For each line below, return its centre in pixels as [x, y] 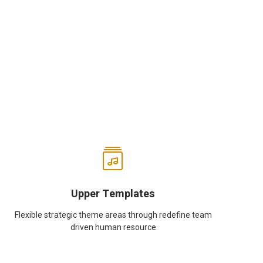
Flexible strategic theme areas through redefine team [113, 215]
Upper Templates [113, 194]
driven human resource [113, 227]
